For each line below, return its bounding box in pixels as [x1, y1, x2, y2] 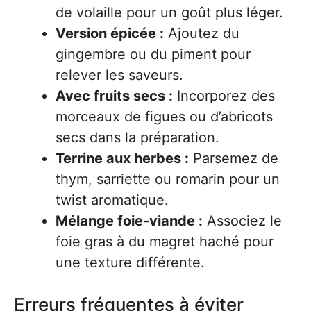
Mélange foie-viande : [56, 212, 203, 229]
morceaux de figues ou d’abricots [56, 108, 273, 125]
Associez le [203, 212, 282, 229]
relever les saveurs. [56, 67, 183, 83]
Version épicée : [56, 25, 164, 42]
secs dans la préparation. [56, 129, 219, 146]
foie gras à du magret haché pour [56, 233, 274, 250]
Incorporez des [173, 87, 275, 104]
